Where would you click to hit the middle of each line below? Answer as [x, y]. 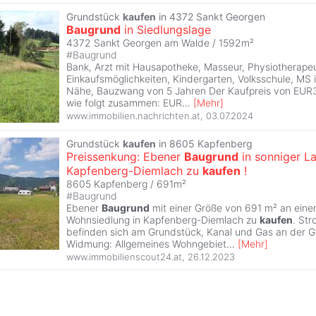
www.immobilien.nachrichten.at [133, 116]
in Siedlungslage [166, 29]
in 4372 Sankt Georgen [211, 16]
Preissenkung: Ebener [125, 156]
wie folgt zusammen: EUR [124, 102]
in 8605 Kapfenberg [204, 143]
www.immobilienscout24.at [124, 257]
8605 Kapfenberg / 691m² [126, 183]
